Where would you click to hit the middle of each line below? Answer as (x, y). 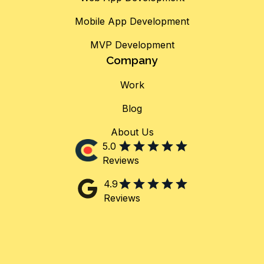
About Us (132, 132)
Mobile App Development (132, 21)
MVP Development (132, 44)
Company (132, 60)
